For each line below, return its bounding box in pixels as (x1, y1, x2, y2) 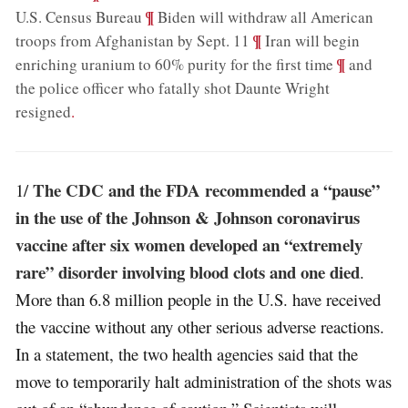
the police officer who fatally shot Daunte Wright (15, 77, 331, 98)
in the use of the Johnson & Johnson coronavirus (15, 204, 361, 229)
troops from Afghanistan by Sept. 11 (15, 30, 250, 51)
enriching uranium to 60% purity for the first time (15, 54, 334, 75)
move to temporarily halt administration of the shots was (15, 369, 393, 393)
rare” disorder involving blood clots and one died (15, 259, 361, 284)
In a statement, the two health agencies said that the (15, 342, 359, 365)
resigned (15, 101, 72, 122)
